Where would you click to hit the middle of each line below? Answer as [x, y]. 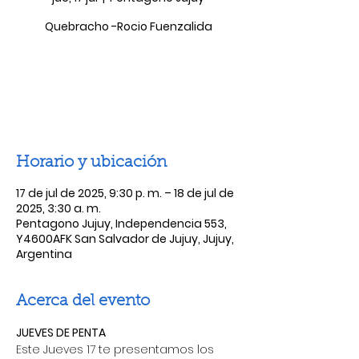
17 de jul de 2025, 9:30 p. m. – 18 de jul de [125, 193]
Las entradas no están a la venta [128, 77]
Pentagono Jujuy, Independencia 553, [121, 224]
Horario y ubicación [91, 163]
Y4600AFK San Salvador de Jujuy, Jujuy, [125, 239]
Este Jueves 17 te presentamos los [117, 349]
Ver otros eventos [128, 97]
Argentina [44, 254]
